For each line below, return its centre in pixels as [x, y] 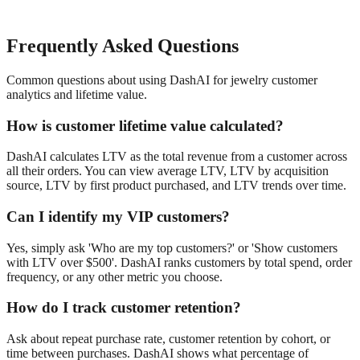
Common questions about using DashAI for [119, 80]
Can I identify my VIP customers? [118, 217]
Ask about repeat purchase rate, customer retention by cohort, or [168, 339]
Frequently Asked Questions [123, 45]
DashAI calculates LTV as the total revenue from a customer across [177, 157]
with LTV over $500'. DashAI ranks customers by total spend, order [179, 262]
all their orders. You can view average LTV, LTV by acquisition [168, 171]
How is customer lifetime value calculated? [145, 125]
